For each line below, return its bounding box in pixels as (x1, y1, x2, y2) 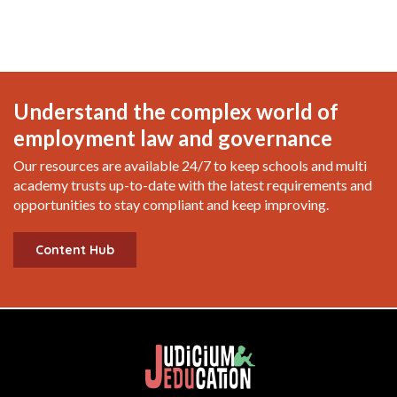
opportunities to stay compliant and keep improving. (13, 196, 329, 214)
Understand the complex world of (13, 98, 339, 125)
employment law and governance (13, 125, 332, 152)
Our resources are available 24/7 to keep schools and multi (13, 157, 367, 175)
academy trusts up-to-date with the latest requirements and (13, 176, 372, 194)
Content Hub (35, 242, 114, 259)
